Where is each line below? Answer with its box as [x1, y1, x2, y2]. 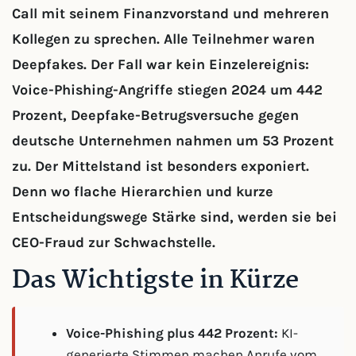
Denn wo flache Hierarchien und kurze [12, 183, 273, 200]
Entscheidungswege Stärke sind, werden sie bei [12, 208, 337, 226]
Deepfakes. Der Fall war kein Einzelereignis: [12, 56, 309, 73]
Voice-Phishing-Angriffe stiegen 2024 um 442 [12, 81, 323, 99]
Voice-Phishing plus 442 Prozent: [66, 325, 278, 341]
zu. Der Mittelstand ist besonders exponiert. [12, 157, 309, 175]
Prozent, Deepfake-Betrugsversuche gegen [12, 106, 299, 124]
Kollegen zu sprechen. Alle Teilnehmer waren [12, 30, 315, 48]
